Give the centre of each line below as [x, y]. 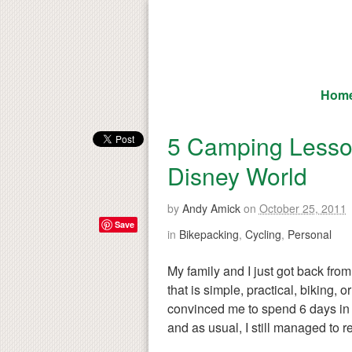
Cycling [263, 234]
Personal [309, 234]
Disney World [237, 175]
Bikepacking [209, 234]
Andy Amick [211, 208]
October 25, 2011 [302, 208]
